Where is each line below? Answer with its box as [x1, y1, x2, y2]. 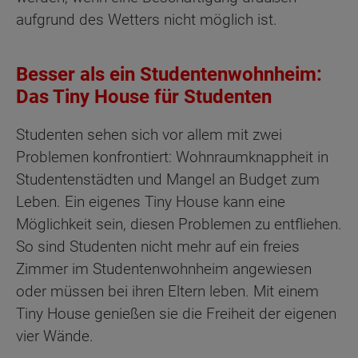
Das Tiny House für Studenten [16, 86, 272, 109]
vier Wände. [16, 326, 93, 345]
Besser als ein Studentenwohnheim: [16, 63, 322, 86]
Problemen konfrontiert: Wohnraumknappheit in [16, 147, 328, 166]
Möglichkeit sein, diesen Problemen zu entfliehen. [16, 214, 342, 233]
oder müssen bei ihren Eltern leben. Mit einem [16, 281, 319, 300]
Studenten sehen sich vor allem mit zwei [16, 125, 282, 144]
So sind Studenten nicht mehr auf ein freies [16, 237, 300, 256]
